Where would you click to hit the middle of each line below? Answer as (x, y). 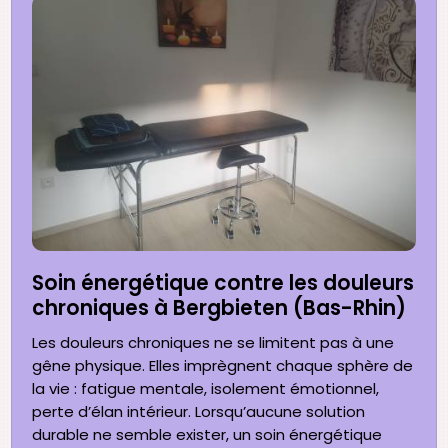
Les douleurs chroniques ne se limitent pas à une (213, 342)
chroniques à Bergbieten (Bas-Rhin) (219, 307)
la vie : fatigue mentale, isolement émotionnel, (206, 388)
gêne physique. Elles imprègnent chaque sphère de (223, 365)
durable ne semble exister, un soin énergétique (207, 434)
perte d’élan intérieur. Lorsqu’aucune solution (199, 411)
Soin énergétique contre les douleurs (223, 282)
